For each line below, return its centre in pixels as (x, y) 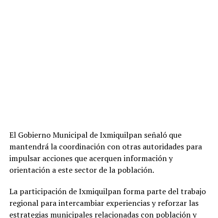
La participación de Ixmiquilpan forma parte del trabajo (107, 191)
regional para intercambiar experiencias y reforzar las (104, 203)
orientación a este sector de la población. (82, 170)
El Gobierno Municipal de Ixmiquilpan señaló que (95, 135)
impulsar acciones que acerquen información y (91, 158)
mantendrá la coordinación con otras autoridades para (105, 147)
